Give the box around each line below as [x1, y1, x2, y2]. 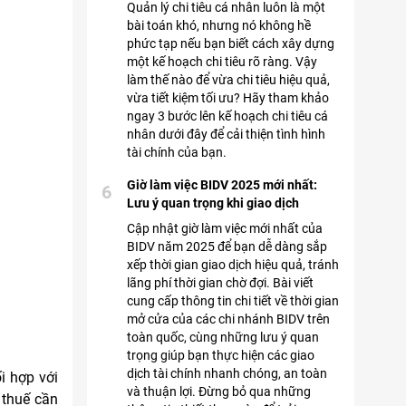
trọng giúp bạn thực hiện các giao [127, 348, 314, 362]
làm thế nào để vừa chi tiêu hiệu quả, [127, 72, 330, 87]
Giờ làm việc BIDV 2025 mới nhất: [127, 178, 317, 192]
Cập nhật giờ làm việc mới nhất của [127, 221, 323, 236]
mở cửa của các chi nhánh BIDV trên [127, 312, 330, 326]
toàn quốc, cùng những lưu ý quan [127, 330, 319, 344]
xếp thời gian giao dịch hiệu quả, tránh [127, 257, 339, 272]
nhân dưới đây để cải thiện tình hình [127, 127, 325, 141]
